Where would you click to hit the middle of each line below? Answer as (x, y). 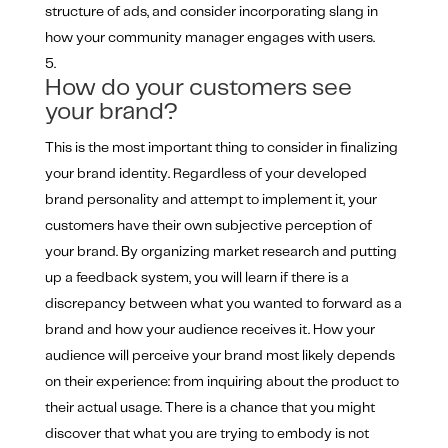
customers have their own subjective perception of (208, 226)
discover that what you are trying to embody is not (206, 434)
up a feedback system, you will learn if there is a (196, 278)
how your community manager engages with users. (209, 38)
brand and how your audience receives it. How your (209, 330)
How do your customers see (198, 89)
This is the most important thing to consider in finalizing (221, 148)
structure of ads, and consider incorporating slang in (211, 12)
